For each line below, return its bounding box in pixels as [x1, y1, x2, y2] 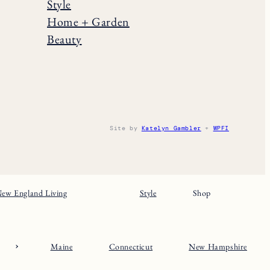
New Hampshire [189, 241, 247, 253]
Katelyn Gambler [141, 124, 201, 133]
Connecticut [108, 241, 153, 253]
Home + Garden [47, 14, 130, 30]
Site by [109, 124, 142, 133]
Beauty [47, 31, 82, 48]
